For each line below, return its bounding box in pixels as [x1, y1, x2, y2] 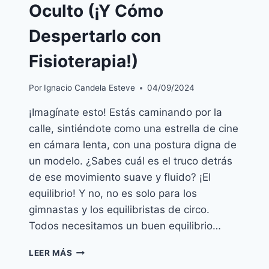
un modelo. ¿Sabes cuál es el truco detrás [29, 155, 232, 168]
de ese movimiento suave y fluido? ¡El [29, 171, 211, 184]
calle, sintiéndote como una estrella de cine [29, 122, 238, 135]
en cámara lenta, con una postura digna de [29, 139, 237, 151]
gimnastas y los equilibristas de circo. [29, 204, 210, 216]
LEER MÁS [29, 248, 73, 258]
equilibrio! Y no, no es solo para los [29, 187, 197, 200]
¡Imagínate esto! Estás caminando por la [29, 106, 222, 119]
